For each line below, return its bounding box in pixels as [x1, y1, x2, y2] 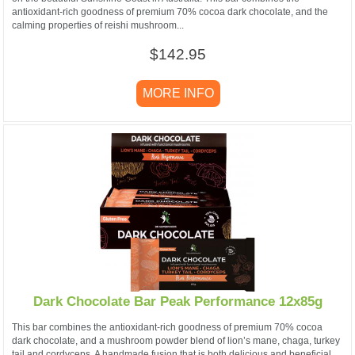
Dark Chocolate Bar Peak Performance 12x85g [32, 294, 323, 310]
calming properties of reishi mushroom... [12, 19, 184, 31]
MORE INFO [139, 86, 217, 100]
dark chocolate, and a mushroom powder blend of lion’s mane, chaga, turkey [12, 334, 340, 346]
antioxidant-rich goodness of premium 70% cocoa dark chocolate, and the [12, 6, 328, 17]
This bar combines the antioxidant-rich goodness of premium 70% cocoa [12, 321, 323, 333]
